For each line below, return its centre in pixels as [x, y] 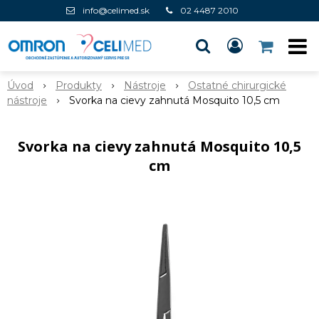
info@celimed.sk [116, 10]
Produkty [79, 85]
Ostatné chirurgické [237, 85]
